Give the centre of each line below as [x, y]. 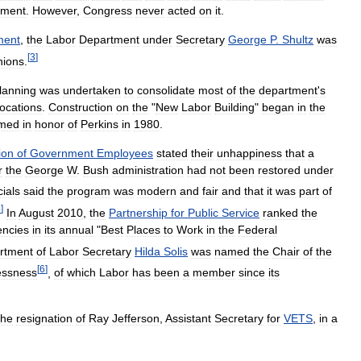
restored [279, 170]
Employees [125, 153]
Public [203, 213]
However [54, 11]
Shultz [298, 40]
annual [76, 230]
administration [148, 170]
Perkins [100, 124]
